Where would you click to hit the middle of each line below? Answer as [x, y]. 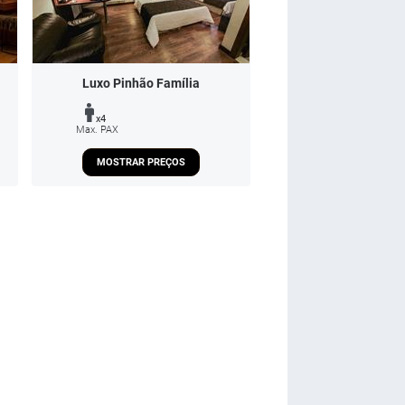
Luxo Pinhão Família [141, 83]
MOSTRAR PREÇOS [141, 162]
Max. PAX [97, 130]
